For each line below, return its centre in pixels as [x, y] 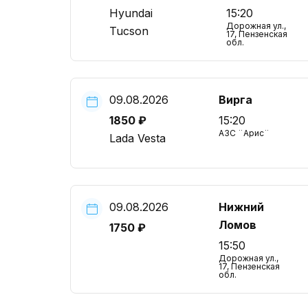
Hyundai [131, 13]
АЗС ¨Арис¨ [244, 133]
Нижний [241, 207]
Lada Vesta [137, 138]
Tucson [129, 31]
